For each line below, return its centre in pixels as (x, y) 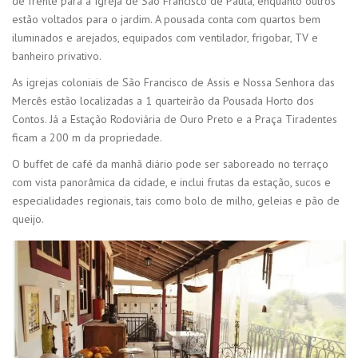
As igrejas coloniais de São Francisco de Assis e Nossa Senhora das (173, 82)
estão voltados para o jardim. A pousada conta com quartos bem (166, 19)
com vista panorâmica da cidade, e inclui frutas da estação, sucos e (171, 182)
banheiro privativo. (57, 56)
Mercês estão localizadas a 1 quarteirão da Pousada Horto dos (163, 100)
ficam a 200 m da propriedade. (87, 137)
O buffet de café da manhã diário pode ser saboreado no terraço (170, 163)
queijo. (28, 219)
